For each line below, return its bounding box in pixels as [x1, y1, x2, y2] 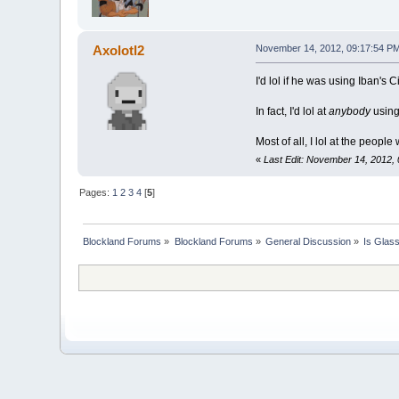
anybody [328, 104, 370, 118]
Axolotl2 [92, 43, 144, 59]
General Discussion [265, 236, 352, 248]
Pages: [79, 187, 113, 199]
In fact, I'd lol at [255, 104, 329, 118]
